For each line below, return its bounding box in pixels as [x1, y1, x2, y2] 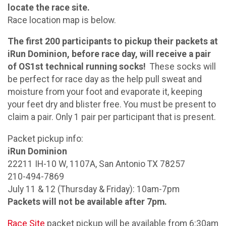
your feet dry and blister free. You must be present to [8, 99, 216, 110]
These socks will [146, 62, 216, 72]
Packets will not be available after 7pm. [8, 196, 169, 207]
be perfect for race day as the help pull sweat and [8, 74, 202, 85]
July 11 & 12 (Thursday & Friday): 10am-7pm [8, 184, 180, 194]
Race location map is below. [8, 15, 118, 25]
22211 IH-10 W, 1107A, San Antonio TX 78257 [8, 158, 185, 169]
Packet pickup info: [8, 133, 83, 144]
